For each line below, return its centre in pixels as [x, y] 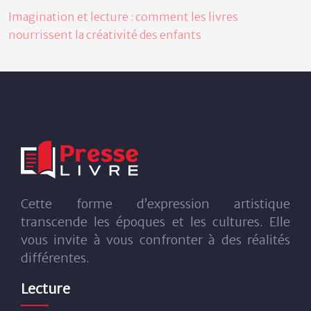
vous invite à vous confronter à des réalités [155, 239]
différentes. [55, 258]
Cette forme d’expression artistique [155, 203]
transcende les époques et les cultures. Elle [155, 221]
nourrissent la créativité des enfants [105, 34]
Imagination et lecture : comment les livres [123, 16]
